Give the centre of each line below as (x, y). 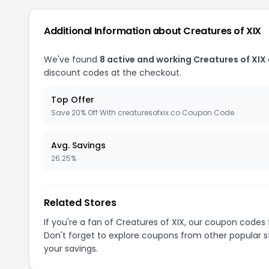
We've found (72, 59)
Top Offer (73, 100)
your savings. (71, 249)
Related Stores (80, 203)
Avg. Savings (78, 145)
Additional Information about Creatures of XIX (153, 31)
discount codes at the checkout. (113, 73)
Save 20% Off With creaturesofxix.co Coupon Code (143, 113)
